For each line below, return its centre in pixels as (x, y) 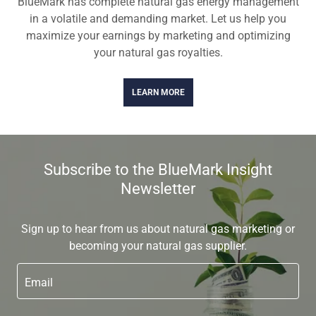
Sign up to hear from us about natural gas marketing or (158, 229)
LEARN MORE (158, 92)
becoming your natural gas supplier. (158, 246)
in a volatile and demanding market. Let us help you (158, 19)
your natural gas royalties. (158, 53)
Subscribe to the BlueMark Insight (158, 170)
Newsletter (158, 189)
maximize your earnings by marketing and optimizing (158, 36)
